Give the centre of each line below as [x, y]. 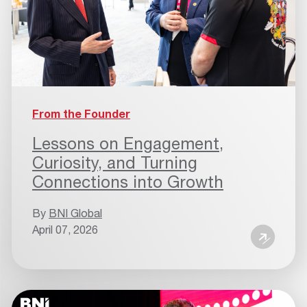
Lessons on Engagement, [128, 143]
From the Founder [81, 113]
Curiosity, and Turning [115, 162]
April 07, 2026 [65, 229]
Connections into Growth [128, 181]
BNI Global [75, 212]
